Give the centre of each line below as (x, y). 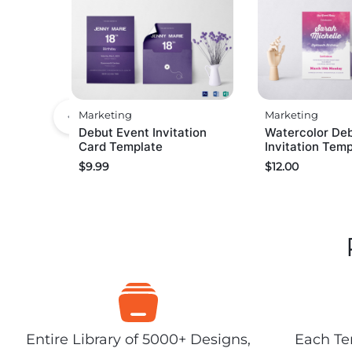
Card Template (121, 147)
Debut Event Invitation (143, 133)
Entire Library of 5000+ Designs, (138, 339)
